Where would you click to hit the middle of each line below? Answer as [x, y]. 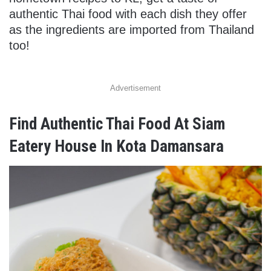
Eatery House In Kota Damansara [116, 146]
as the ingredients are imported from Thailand [132, 29]
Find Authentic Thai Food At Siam [117, 124]
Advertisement [135, 88]
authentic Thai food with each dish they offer [128, 14]
